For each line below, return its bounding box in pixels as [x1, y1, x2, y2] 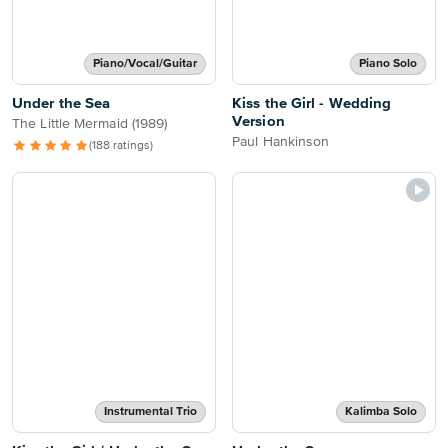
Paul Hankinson [232, 135, 330, 149]
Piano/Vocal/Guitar [93, 58, 197, 70]
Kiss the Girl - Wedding [232, 96, 392, 111]
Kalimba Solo [345, 406, 417, 418]
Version [232, 114, 285, 129]
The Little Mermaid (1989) [12, 117, 168, 131]
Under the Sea [12, 96, 111, 111]
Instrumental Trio [104, 406, 197, 418]
